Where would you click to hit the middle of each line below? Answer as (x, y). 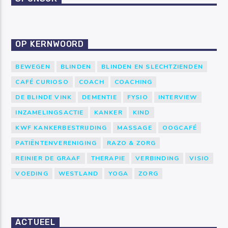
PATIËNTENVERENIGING (56, 143)
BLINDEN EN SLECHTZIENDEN (152, 67)
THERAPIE (108, 159)
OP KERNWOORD (50, 44)
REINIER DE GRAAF (48, 159)
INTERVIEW (178, 97)
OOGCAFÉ (180, 128)
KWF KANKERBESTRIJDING (61, 128)
